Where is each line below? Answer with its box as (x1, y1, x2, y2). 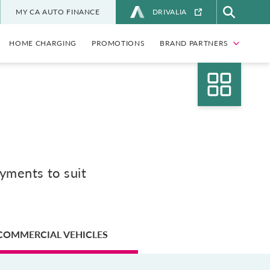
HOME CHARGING (9, 39, 77, 48)
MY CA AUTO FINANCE (16, 7, 100, 16)
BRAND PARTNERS (159, 39, 228, 48)
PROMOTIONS (91, 39, 145, 48)
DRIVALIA (152, 7, 187, 16)
